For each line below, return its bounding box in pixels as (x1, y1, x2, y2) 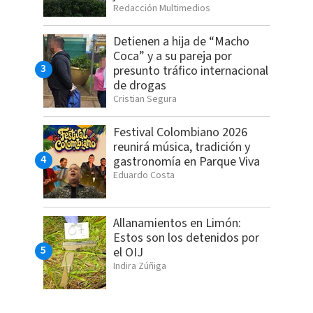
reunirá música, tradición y (112, 138, 250, 156)
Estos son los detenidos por (112, 229, 259, 247)
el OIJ (112, 244, 143, 262)
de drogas (112, 77, 166, 95)
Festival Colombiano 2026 (112, 124, 247, 142)
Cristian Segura (112, 92, 177, 107)
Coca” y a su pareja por (112, 48, 232, 66)
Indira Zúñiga (112, 259, 166, 274)
